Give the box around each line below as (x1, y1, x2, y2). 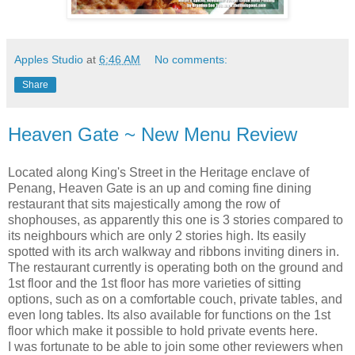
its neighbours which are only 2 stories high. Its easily (8, 228, 306, 242)
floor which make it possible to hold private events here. (8, 323, 321, 338)
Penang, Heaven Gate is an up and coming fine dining (8, 181, 311, 195)
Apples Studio (14, 52, 83, 66)
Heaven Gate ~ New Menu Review (8, 123, 297, 145)
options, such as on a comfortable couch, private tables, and (8, 292, 342, 306)
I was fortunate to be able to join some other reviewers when (8, 339, 343, 353)
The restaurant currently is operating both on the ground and (8, 260, 343, 274)
